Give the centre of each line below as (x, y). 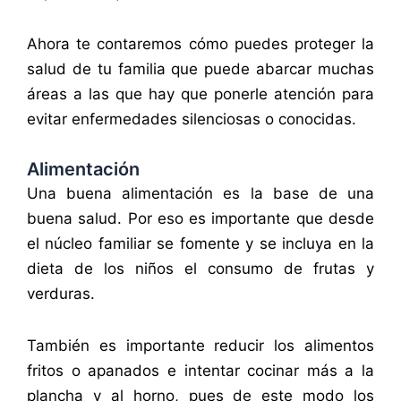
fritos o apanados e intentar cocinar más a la (200, 371)
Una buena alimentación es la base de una (200, 194)
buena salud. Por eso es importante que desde (200, 219)
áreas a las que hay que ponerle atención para (200, 94)
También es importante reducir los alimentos (200, 346)
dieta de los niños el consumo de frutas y (200, 269)
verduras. (63, 294)
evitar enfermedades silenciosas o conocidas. (192, 119)
